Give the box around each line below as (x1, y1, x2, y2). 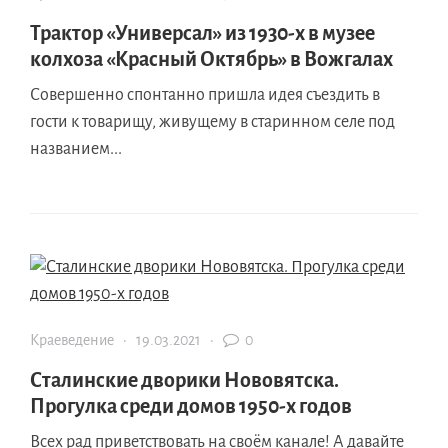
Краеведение (30, 331, 114, 348)
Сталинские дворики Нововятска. (30, 368, 339, 391)
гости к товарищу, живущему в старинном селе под (30, 112, 395, 131)
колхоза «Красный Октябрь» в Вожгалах (30, 47, 393, 70)
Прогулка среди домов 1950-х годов (30, 394, 352, 417)
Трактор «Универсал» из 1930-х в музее (30, 21, 375, 44)
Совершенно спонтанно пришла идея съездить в (30, 85, 380, 104)
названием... (30, 139, 122, 158)
